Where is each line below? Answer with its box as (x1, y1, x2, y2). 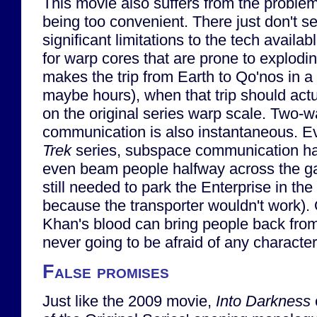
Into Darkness (216, 292, 311, 311)
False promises (42, 260, 169, 282)
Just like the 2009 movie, (42, 292, 216, 311)
